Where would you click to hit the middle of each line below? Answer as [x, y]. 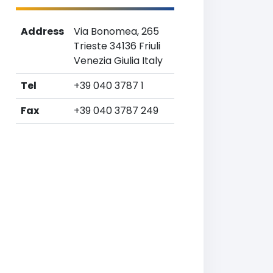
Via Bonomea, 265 [116, 31]
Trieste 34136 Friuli [117, 46]
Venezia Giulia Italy [118, 61]
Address [42, 31]
